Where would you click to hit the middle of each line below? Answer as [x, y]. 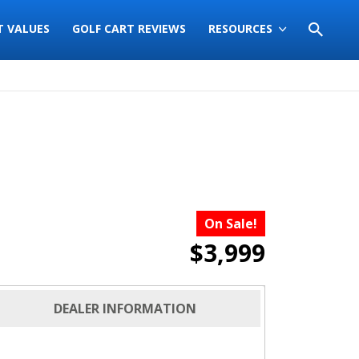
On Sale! [231, 224]
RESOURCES [240, 29]
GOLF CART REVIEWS [129, 29]
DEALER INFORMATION [125, 309]
